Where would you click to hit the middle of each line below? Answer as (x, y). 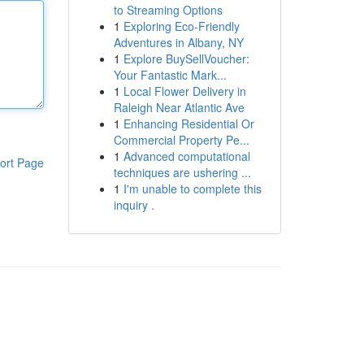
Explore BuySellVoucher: (186, 58)
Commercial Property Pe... (181, 140)
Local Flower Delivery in (184, 91)
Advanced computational (186, 156)
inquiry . (134, 205)
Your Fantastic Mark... (170, 75)
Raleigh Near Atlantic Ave (179, 107)
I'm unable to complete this (192, 188)
